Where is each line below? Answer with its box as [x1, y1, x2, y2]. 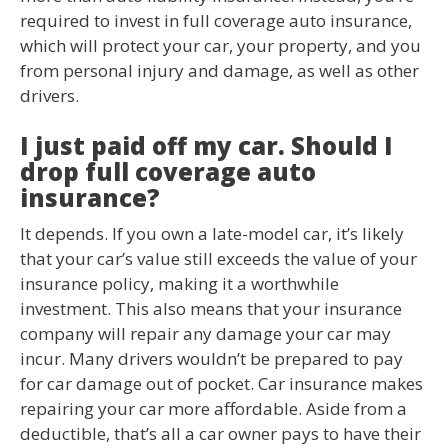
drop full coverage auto [20, 155, 316, 189]
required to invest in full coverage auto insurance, [20, 8, 412, 32]
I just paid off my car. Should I [20, 129, 393, 163]
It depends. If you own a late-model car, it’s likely [20, 222, 404, 246]
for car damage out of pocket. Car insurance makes [20, 372, 423, 396]
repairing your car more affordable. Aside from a [20, 397, 407, 421]
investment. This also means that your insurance [20, 297, 402, 321]
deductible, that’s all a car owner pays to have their [20, 422, 421, 446]
